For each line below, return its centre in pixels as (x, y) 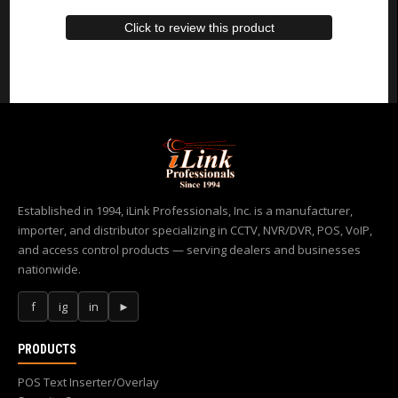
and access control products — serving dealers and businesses (189, 250)
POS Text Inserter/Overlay (88, 382)
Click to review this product (199, 28)
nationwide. (49, 270)
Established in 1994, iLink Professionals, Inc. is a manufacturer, (185, 211)
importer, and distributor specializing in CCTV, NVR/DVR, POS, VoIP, (195, 231)
